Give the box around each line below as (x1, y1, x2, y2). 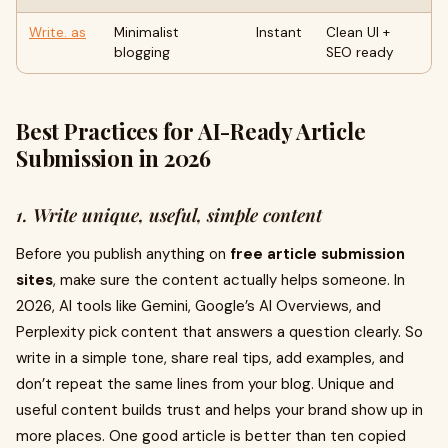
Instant (256, 24, 302, 41)
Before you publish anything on (16, 244, 230, 264)
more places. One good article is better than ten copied (16, 426, 406, 446)
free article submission (230, 244, 405, 264)
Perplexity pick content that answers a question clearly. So (16, 322, 423, 342)
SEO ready (326, 44, 394, 61)
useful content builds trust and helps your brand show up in (16, 400, 423, 420)
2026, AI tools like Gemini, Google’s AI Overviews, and (16, 296, 381, 316)
